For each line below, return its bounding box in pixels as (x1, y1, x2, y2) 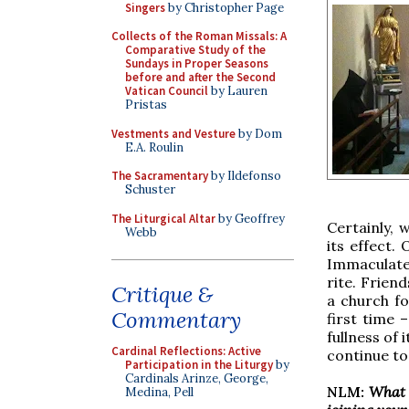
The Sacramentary (111, 168, 208, 184)
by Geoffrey (215, 210, 285, 226)
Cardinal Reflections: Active (111, 343, 261, 359)
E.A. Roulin (125, 139, 184, 155)
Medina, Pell (125, 384, 194, 400)
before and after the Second (125, 69, 276, 85)
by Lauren (208, 83, 267, 99)
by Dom (236, 125, 282, 142)
